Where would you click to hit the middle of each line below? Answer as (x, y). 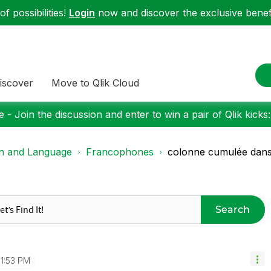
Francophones (120, 152)
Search (233, 209)
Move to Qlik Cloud (95, 83)
